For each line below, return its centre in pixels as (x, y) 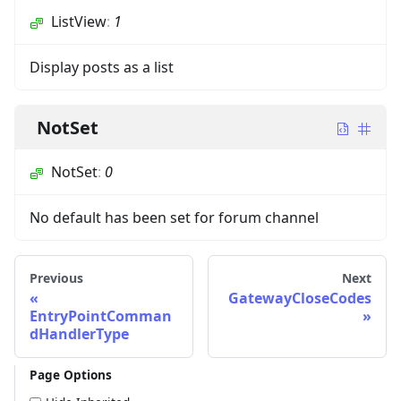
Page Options (71, 374)
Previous (56, 277)
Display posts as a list (102, 67)
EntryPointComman (101, 316)
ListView (79, 21)
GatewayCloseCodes (300, 298)
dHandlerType (79, 333)
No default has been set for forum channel (174, 217)
